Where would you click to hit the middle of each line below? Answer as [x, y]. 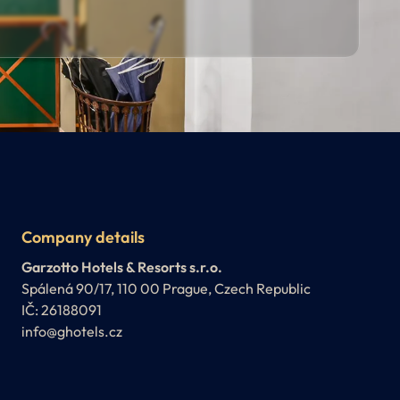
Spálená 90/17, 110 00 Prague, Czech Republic [166, 288]
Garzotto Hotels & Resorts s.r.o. [122, 267]
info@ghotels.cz [72, 331]
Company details [83, 237]
